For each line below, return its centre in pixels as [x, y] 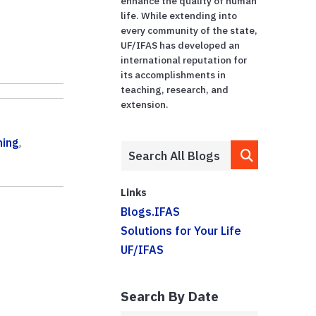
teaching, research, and [175, 89]
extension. [145, 104]
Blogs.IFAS [151, 211]
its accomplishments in [174, 74]
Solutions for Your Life [181, 230]
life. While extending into [179, 15]
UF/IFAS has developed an [181, 45]
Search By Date [170, 296]
